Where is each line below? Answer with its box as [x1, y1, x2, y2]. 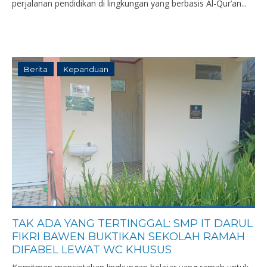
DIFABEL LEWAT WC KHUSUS [12, 243, 172, 256]
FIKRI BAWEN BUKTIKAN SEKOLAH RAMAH [12, 230, 245, 243]
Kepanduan [63, 64, 108, 74]
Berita [24, 64, 48, 74]
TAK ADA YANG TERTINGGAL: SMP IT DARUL [12, 217, 253, 230]
